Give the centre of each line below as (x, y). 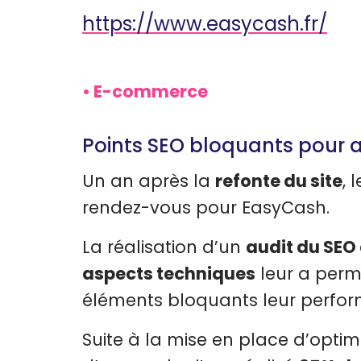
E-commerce (151, 92)
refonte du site (279, 181)
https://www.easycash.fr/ (205, 24)
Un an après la (149, 181)
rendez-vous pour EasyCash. (206, 208)
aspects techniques (169, 274)
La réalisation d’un (164, 247)
